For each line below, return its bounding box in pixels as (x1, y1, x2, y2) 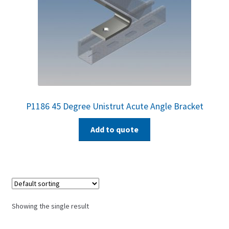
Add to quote (90, 124, 139, 135)
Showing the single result (11, 201, 89, 211)
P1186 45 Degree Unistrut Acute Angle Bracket (26, 100, 203, 112)
